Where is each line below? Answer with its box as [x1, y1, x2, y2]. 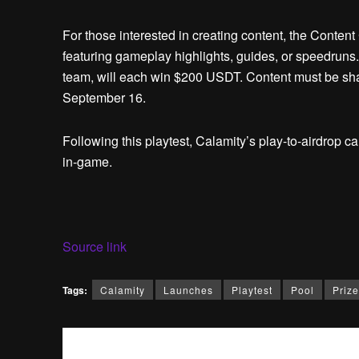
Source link [62, 237, 127, 256]
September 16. [62, 88, 146, 107]
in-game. [62, 152, 112, 171]
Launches [163, 283, 213, 297]
